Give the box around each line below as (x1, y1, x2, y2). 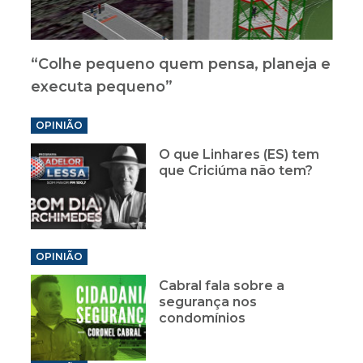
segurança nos (159, 293, 258, 310)
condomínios (159, 310, 246, 326)
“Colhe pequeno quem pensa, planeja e (30, 55, 331, 73)
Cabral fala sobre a (159, 277, 285, 293)
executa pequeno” (30, 78, 173, 96)
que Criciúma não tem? (159, 163, 314, 178)
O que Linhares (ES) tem (159, 147, 320, 162)
